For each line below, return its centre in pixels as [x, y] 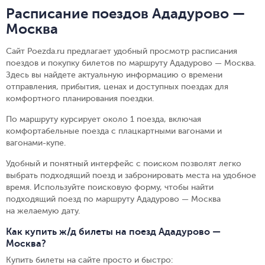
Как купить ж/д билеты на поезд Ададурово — [113, 232]
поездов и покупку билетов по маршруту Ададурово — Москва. [131, 63]
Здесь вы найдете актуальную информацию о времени [114, 75]
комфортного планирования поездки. [80, 98]
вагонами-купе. [36, 143]
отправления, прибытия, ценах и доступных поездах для [117, 87]
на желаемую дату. [43, 211]
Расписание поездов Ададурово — [125, 14]
